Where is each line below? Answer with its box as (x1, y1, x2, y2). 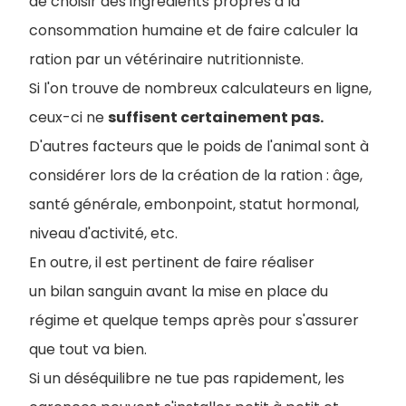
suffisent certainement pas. (108, 107, 324, 128)
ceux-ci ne (29, 107, 108, 128)
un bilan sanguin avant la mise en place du (29, 281, 328, 302)
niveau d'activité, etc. (29, 223, 178, 244)
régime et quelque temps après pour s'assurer (29, 310, 359, 331)
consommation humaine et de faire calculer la (29, 20, 358, 41)
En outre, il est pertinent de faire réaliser (29, 252, 314, 273)
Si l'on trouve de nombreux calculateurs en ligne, (29, 78, 372, 99)
